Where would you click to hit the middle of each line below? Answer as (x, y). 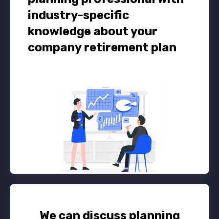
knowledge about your (93, 31)
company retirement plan (102, 47)
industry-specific (78, 15)
